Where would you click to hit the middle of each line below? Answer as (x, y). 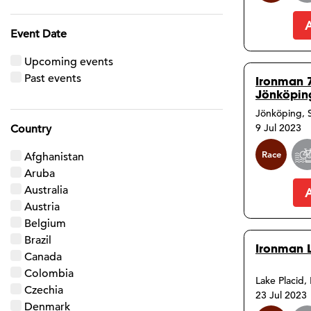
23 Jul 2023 (281, 295)
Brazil (38, 240)
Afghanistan (54, 157)
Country (31, 129)
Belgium (45, 223)
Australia (46, 190)
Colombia (49, 273)
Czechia (44, 290)
